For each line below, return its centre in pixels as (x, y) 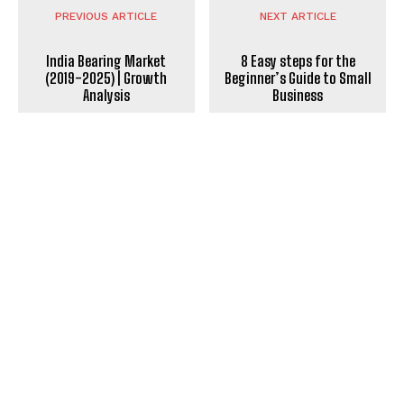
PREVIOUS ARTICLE (106, 17)
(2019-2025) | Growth (106, 78)
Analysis (106, 96)
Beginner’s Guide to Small (298, 78)
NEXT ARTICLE (298, 17)
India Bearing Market (106, 61)
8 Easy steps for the (298, 61)
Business (298, 96)
